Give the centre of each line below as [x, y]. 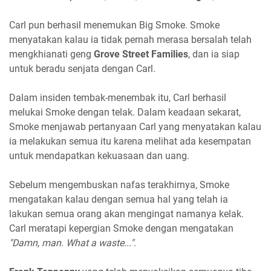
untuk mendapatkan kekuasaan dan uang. [99, 156]
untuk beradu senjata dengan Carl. [82, 69]
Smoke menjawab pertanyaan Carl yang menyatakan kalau [135, 127]
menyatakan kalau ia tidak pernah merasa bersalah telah [130, 40]
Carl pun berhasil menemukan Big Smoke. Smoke [114, 25]
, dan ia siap [214, 54]
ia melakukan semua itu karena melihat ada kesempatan [130, 142]
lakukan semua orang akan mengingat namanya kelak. [126, 214]
